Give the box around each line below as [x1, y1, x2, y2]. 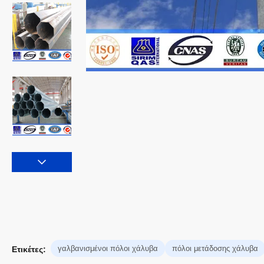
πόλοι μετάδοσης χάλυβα [172, 244, 258, 253]
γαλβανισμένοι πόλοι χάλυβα [58, 244, 158, 253]
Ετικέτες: [12, 245, 46, 254]
